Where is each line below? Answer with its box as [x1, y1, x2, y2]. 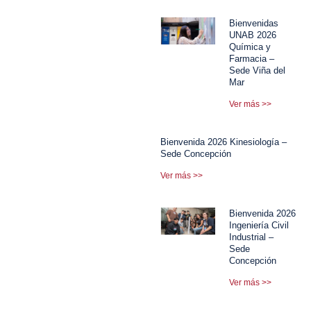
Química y [229, 41, 271, 52]
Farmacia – [229, 53, 275, 64]
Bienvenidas [229, 17, 279, 28]
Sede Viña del [229, 65, 286, 76]
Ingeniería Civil [229, 219, 289, 230]
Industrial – [229, 231, 274, 242]
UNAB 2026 [229, 29, 277, 40]
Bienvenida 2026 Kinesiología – [160, 136, 287, 147]
